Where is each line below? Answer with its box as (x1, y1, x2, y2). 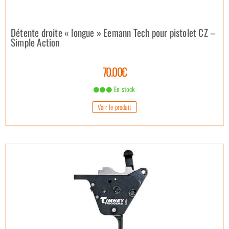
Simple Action (11, 34, 60, 49)
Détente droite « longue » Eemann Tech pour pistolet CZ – (11, 25, 216, 39)
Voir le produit (98, 101, 131, 112)
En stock (112, 83, 135, 94)
